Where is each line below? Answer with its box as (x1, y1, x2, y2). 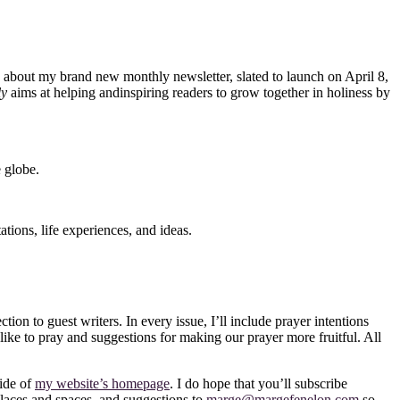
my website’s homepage (35, 375, 170, 391)
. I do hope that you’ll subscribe (170, 375, 347, 391)
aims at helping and (7, 84, 120, 100)
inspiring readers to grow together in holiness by (120, 84, 390, 100)
